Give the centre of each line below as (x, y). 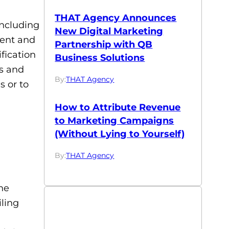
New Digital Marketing (109, 31)
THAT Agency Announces (116, 17)
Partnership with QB (104, 44)
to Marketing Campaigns (114, 120)
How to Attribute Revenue (118, 107)
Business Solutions (100, 57)
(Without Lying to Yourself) (120, 133)
